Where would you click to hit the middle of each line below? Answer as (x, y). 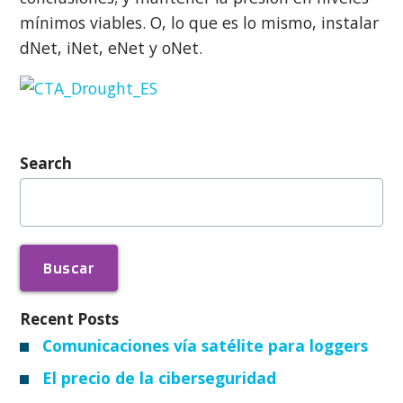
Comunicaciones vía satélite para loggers (206, 345)
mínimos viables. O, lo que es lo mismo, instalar (200, 22)
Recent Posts (70, 318)
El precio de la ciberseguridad (160, 377)
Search (46, 163)
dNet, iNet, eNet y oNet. (112, 47)
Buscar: (44, 187)
